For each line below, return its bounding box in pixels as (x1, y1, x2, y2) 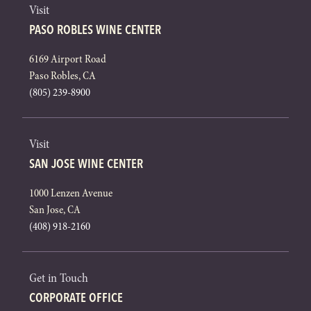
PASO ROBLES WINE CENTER (29, 22, 161, 38)
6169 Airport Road (29, 51, 106, 67)
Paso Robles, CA (29, 68, 96, 84)
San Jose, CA (29, 202, 81, 218)
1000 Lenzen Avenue (29, 185, 112, 201)
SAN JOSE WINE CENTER (29, 155, 143, 172)
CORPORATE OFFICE (29, 289, 123, 306)
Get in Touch (29, 270, 88, 287)
